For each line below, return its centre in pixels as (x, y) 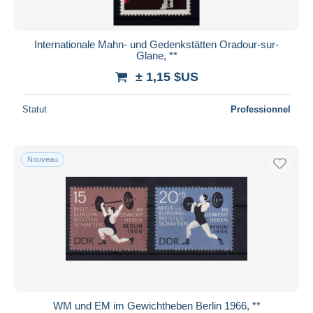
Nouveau (43, 159)
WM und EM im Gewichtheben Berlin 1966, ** (156, 305)
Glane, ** (156, 55)
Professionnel (261, 109)
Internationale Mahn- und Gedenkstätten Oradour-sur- (156, 44)
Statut (35, 109)
